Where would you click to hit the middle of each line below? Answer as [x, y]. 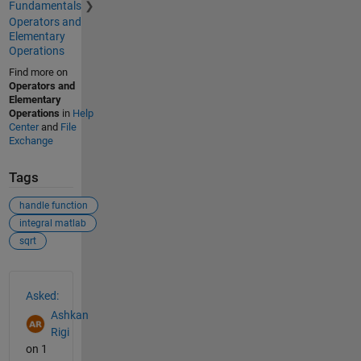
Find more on [38, 73]
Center [23, 127]
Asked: [42, 295]
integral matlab [52, 223]
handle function [53, 205]
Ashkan [69, 315]
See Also [41, 279]
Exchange [31, 141]
